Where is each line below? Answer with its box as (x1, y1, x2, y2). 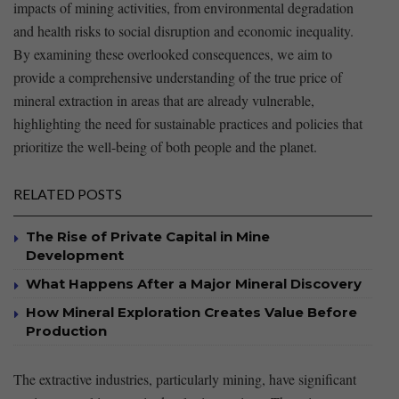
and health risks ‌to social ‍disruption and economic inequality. (13, 20, 354, 40)
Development (26, 246, 124, 264)
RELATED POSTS (13, 184, 122, 202)
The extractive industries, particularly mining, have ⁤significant (13, 369, 356, 388)
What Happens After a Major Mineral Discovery (26, 274, 362, 292)
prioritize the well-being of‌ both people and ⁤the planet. (13, 136, 317, 156)
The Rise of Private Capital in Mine (26, 227, 270, 245)
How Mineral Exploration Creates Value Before (26, 303, 357, 321)
